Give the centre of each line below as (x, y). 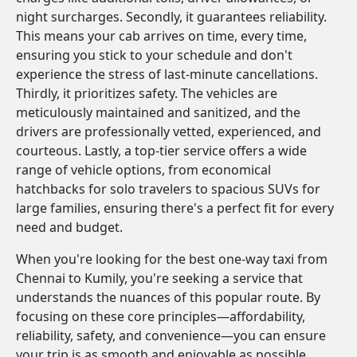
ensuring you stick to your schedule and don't (154, 55)
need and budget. (69, 227)
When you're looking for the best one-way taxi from (172, 259)
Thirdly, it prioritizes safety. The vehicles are (147, 93)
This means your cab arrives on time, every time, (161, 36)
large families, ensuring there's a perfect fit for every (175, 208)
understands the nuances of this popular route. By (168, 297)
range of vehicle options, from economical (143, 170)
